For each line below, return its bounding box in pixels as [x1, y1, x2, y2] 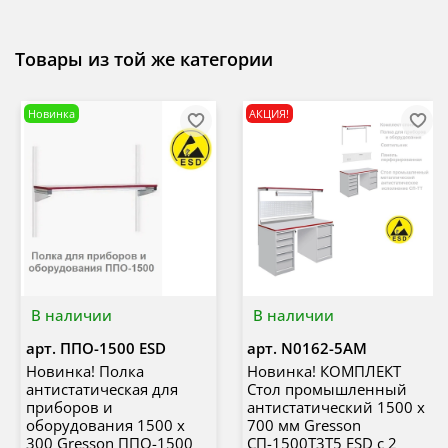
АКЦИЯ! [249, 106, 290, 122]
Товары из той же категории [15, 47, 273, 72]
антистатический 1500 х [247, 396, 425, 417]
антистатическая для [25, 378, 178, 399]
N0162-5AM [281, 337, 367, 358]
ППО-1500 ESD [59, 337, 166, 358]
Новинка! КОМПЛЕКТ [247, 360, 401, 381]
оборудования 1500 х [25, 414, 185, 435]
